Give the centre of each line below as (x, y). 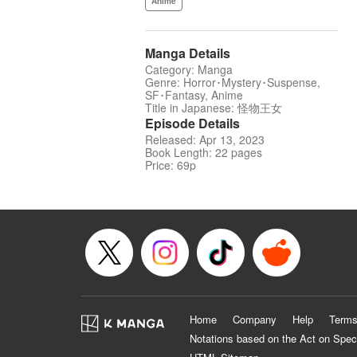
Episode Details (192, 124)
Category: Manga (189, 70)
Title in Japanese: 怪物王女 (214, 108)
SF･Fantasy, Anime (194, 95)
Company (255, 320)
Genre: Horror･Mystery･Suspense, (233, 82)
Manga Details (188, 53)
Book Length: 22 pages (204, 153)
